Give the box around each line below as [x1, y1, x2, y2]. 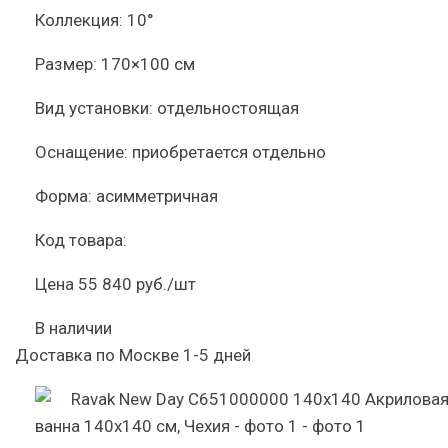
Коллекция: [35, 10, 123, 30]
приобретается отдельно [132, 142, 326, 162]
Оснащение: [35, 142, 128, 162]
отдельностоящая [157, 98, 299, 118]
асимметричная [96, 186, 218, 206]
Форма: [35, 186, 92, 206]
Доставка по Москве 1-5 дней [15, 345, 251, 365]
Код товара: [35, 230, 127, 250]
